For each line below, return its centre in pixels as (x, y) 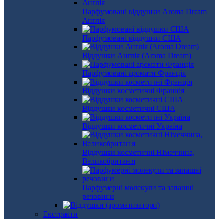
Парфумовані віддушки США (132, 38)
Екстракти (60, 214)
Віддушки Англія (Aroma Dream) (137, 55)
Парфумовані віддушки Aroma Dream (144, 11)
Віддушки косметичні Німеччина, (138, 152)
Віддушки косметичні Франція (133, 91)
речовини (98, 196)
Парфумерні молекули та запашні (138, 187)
